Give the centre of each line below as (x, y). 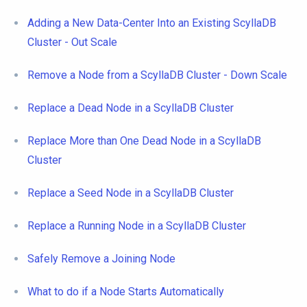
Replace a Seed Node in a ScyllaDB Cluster (131, 193)
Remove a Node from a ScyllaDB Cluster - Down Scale (157, 75)
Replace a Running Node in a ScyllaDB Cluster (137, 225)
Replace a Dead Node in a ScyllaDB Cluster (131, 108)
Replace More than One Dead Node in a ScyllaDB (144, 140)
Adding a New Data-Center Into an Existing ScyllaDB (152, 23)
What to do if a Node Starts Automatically (126, 291)
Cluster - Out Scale (72, 42)
